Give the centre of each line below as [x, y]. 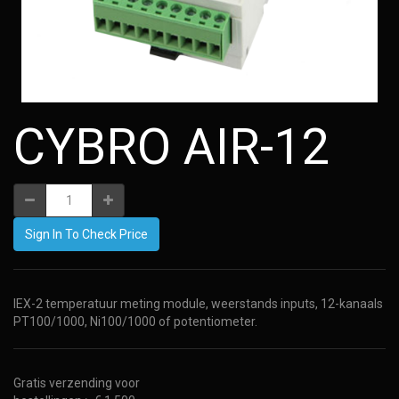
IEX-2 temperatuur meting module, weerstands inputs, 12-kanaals [198, 304]
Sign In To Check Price [86, 234]
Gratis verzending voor [77, 383]
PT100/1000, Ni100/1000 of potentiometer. [135, 322]
